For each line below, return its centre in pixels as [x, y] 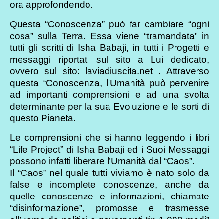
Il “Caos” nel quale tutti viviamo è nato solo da [109, 173]
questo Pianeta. [43, 118]
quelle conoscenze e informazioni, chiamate [109, 196]
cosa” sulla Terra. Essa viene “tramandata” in [109, 36]
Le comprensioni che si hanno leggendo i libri [109, 137]
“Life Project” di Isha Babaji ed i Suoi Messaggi [109, 149]
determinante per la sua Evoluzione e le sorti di [109, 106]
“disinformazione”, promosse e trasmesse [109, 208]
